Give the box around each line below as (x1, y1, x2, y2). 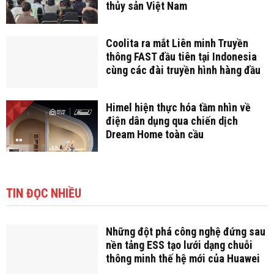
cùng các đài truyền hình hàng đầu (105, 64, 261, 77)
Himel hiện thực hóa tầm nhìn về (105, 100, 251, 114)
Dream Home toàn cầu (105, 127, 204, 141)
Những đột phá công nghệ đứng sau (105, 225, 265, 239)
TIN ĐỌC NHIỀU (6, 186, 81, 201)
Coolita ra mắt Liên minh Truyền (105, 37, 248, 50)
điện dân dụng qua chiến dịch (105, 114, 238, 127)
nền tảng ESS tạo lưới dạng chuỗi (105, 239, 253, 252)
